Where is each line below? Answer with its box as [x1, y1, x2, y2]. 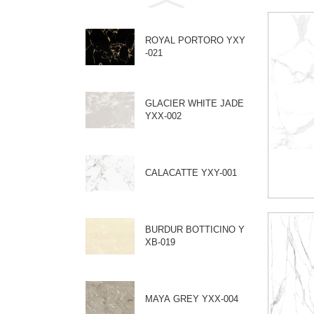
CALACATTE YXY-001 [145, 167, 237, 178]
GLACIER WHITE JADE [145, 97, 244, 109]
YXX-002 [145, 110, 182, 121]
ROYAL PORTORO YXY [145, 34, 245, 46]
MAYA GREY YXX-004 [145, 293, 238, 304]
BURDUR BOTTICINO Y [145, 224, 186, 235]
